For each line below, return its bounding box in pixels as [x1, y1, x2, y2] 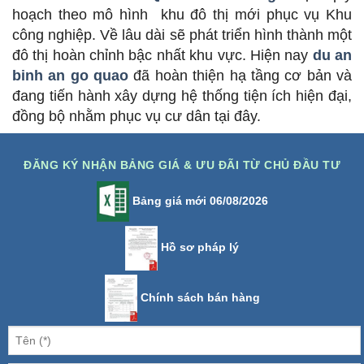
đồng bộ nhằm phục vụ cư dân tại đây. [12, 108, 261, 125]
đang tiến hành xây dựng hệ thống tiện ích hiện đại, [12, 88, 352, 105]
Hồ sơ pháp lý [158, 240, 239, 254]
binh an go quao [12, 67, 129, 84]
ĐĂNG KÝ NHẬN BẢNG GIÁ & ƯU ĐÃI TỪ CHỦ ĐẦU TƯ [24, 158, 340, 172]
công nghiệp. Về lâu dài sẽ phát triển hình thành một [12, 27, 352, 44]
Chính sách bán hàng [136, 290, 260, 304]
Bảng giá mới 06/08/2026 [128, 194, 268, 208]
